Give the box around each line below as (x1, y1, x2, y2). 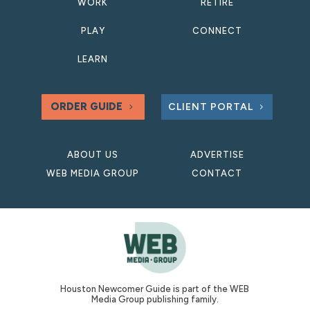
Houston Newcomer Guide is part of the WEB (60, 284, 250, 295)
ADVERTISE (190, 149, 244, 160)
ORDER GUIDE (50, 100, 122, 113)
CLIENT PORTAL (167, 100, 253, 113)
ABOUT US (67, 149, 119, 160)
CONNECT (192, 25, 242, 36)
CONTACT (192, 167, 243, 179)
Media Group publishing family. (91, 294, 219, 305)
